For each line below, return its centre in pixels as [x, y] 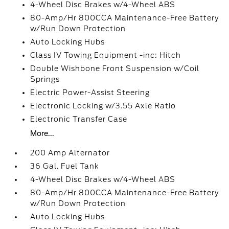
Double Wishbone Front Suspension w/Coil [115, 68]
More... [42, 133]
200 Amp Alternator [70, 153]
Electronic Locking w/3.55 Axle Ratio [103, 106]
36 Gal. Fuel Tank [65, 166]
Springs [45, 79]
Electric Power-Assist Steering [90, 93]
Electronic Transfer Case [79, 119]
